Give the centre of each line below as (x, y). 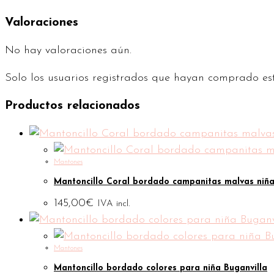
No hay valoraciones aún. (68, 50)
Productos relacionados (72, 106)
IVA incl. (113, 204)
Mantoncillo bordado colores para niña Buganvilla (161, 268)
